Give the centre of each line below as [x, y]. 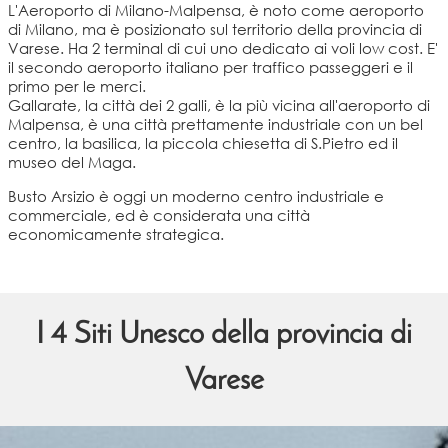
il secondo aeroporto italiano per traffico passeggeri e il [210, 67]
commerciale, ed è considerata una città [159, 215]
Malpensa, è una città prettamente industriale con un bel [215, 124]
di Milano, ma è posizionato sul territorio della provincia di [215, 29]
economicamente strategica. [116, 234]
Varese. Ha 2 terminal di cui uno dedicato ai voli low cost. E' [223, 48]
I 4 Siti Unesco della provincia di [224, 336]
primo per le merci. [77, 86]
